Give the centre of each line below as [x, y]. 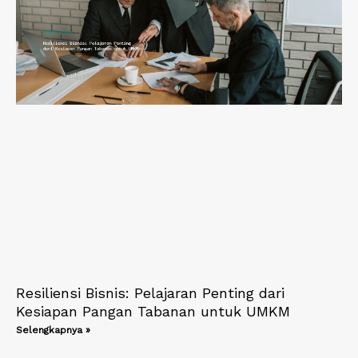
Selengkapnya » [53, 330]
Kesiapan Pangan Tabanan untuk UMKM [153, 312]
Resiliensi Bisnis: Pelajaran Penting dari [150, 293]
